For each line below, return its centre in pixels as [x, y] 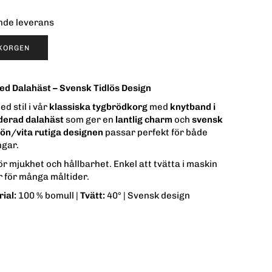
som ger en [90, 120]
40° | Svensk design [148, 196]
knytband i [193, 107]
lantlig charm [144, 120]
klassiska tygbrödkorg [98, 107]
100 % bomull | [48, 196]
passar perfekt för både [155, 133]
